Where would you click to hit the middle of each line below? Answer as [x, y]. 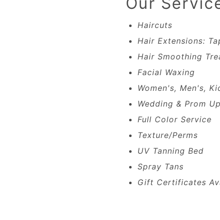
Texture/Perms [168, 135]
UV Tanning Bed [171, 151]
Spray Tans [161, 166]
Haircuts [155, 25]
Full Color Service [175, 119]
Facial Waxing [166, 72]
